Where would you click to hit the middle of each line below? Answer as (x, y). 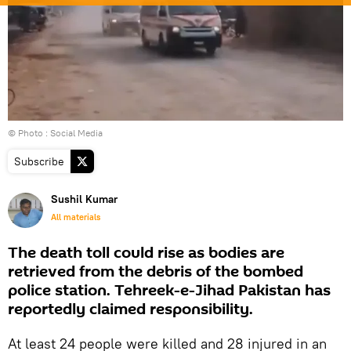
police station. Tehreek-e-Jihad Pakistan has (169, 290)
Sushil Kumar (84, 199)
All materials (76, 217)
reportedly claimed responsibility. (130, 309)
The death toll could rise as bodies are (146, 253)
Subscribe (39, 161)
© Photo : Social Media (55, 132)
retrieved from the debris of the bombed (156, 271)
